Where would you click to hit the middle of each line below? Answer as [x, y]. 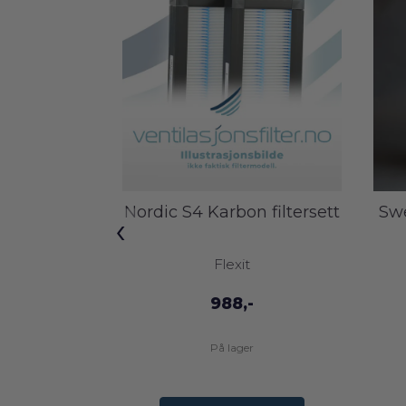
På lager [232, 347]
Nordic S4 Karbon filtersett [232, 212]
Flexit [232, 264]
